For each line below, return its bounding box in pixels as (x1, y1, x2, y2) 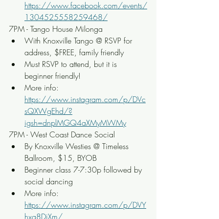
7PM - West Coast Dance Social (9, 129, 115, 140)
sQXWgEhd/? (24, 106, 72, 116)
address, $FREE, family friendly (24, 47, 124, 58)
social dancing (24, 176, 73, 187)
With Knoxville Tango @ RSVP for (24, 35, 134, 46)
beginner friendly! (24, 70, 81, 81)
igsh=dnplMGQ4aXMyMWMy (24, 117, 126, 128)
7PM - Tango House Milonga (9, 23, 103, 34)
